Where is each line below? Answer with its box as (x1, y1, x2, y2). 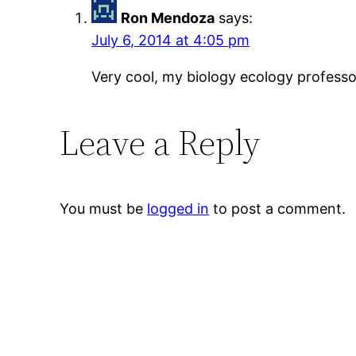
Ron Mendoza (121, 10, 215, 27)
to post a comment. (209, 200, 346, 218)
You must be (60, 200, 148, 218)
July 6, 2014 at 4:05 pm (91, 32, 250, 49)
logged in (147, 200, 210, 218)
